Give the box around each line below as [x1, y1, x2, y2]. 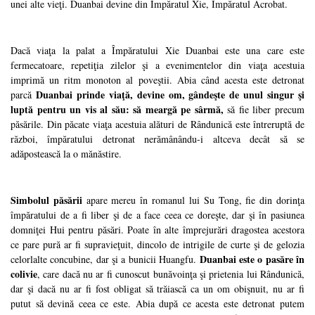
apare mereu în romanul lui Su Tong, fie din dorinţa [82, 193, 305, 207]
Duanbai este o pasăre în [199, 252, 305, 266]
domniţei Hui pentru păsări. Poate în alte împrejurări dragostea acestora [11, 223, 304, 236]
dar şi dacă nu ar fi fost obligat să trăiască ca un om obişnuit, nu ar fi [11, 282, 304, 295]
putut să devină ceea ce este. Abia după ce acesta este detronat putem [11, 297, 304, 310]
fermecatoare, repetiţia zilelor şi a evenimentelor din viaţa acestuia [11, 58, 304, 72]
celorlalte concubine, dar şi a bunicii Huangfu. [11, 252, 200, 266]
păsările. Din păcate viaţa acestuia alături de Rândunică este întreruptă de [11, 117, 304, 131]
